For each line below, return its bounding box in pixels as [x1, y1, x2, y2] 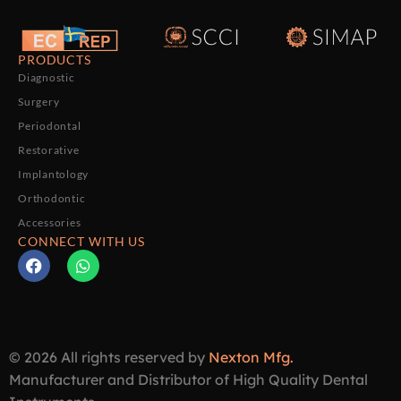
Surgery [18, 94, 60, 108]
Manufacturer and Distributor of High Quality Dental [9, 371, 368, 389]
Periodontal [18, 118, 81, 132]
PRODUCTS [18, 51, 91, 67]
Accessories [18, 215, 81, 229]
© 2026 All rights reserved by [9, 348, 209, 367]
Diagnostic [18, 70, 75, 84]
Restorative [18, 142, 80, 157]
